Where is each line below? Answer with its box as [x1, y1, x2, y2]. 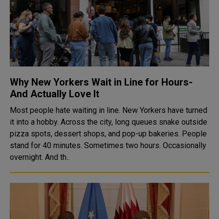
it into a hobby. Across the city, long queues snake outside [10, 117, 61, 127]
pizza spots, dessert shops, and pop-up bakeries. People [10, 129, 207, 138]
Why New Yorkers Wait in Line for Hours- [10, 76, 193, 88]
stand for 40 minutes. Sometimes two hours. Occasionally [10, 141, 206, 150]
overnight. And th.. [10, 153, 69, 162]
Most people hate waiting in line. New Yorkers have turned [10, 106, 207, 115]
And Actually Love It [10, 88, 99, 100]
